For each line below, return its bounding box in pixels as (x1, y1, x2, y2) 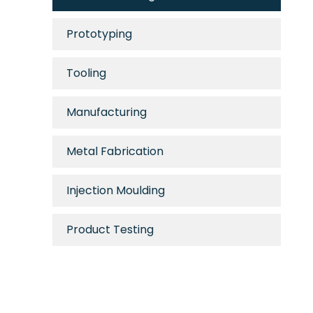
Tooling (66, 64, 106, 81)
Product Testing (66, 221, 154, 238)
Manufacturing (66, 103, 147, 120)
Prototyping (66, 25, 132, 42)
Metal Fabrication (66, 143, 163, 159)
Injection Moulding (66, 182, 165, 198)
